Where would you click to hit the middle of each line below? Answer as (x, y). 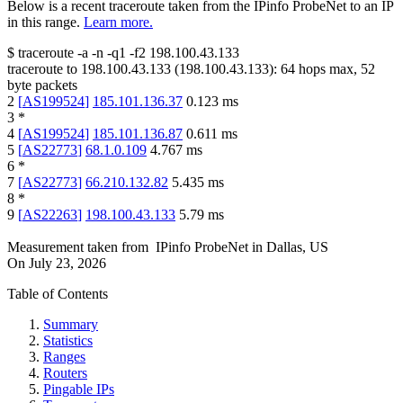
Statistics (68, 341)
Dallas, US (297, 247)
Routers (65, 373)
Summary (71, 325)
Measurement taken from (78, 247)
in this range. (44, 22)
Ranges (64, 357)
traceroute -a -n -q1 (72, 53)
